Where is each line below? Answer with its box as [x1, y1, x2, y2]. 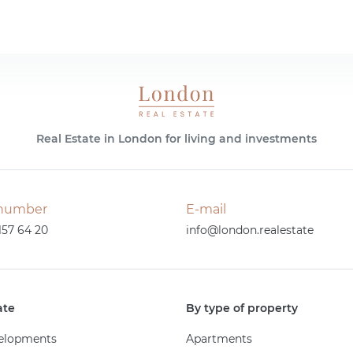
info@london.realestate [185, 222, 314, 237]
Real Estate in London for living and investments [36, 131, 317, 146]
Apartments [185, 331, 252, 346]
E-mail [185, 201, 226, 217]
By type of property [185, 300, 298, 315]
